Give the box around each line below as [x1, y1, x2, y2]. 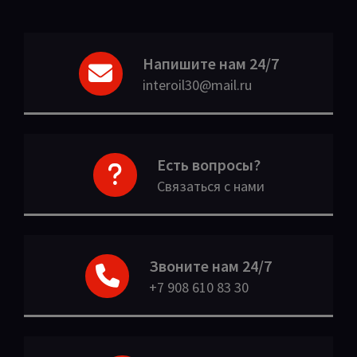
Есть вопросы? [156, 155, 261, 175]
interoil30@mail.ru [142, 76, 252, 95]
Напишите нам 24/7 [142, 53, 279, 74]
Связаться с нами [156, 177, 265, 196]
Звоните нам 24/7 [149, 256, 272, 277]
